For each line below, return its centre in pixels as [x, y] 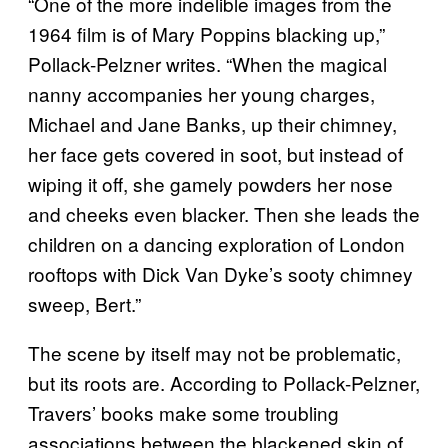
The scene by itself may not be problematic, [214, 352]
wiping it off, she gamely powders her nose [210, 183]
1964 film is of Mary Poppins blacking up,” [206, 33]
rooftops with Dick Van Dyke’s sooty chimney [220, 273]
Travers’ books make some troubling [183, 412]
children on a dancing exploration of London [216, 243]
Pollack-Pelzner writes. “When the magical [207, 63]
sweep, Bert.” [84, 303]
